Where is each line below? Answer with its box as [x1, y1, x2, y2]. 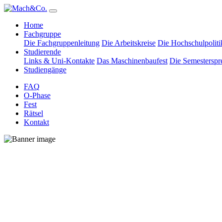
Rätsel [24, 109, 43, 117]
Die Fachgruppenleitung [24, 39, 100, 47]
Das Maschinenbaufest [97, 56, 167, 65]
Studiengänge [24, 65, 66, 74]
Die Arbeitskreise [102, 39, 156, 47]
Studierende [24, 48, 61, 56]
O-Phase [24, 91, 51, 100]
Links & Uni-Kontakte [24, 56, 95, 65]
